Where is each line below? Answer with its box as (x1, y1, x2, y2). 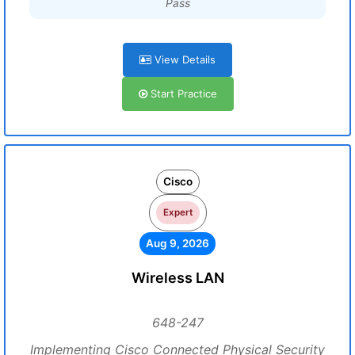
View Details (151, 53, 216, 66)
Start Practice (147, 87, 217, 100)
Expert (162, 207, 193, 218)
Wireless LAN (131, 269, 224, 286)
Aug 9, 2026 (146, 237, 209, 250)
